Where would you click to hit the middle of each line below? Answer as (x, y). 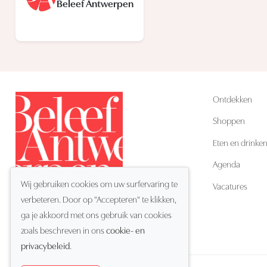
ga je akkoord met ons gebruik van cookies (96, 216)
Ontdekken (232, 100)
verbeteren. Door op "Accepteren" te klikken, (99, 201)
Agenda (226, 166)
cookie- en (125, 232)
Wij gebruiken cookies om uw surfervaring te (99, 185)
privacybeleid (45, 247)
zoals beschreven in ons (63, 232)
